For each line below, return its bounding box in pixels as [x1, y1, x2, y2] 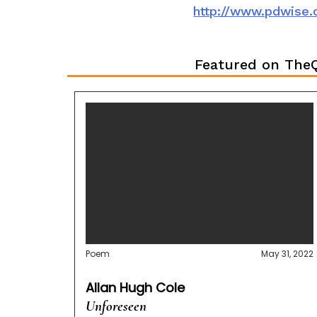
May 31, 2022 [261, 248, 314, 260]
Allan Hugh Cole [85, 279, 185, 297]
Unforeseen [85, 297, 146, 316]
